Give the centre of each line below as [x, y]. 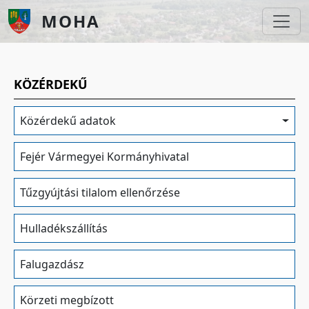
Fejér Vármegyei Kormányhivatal [104, 157]
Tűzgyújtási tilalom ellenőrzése [100, 192]
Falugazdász [52, 264]
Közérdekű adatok [68, 121]
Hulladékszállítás [64, 228]
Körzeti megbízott [67, 300]
